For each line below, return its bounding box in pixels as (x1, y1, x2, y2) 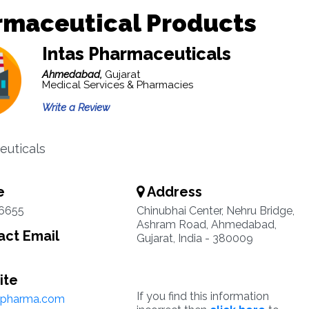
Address (143, 183, 202, 200)
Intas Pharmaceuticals (41, 43, 231, 64)
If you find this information (136, 290, 269, 303)
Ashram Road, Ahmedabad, (136, 218, 277, 231)
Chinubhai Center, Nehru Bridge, (136, 204, 295, 217)
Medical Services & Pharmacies (41, 79, 193, 91)
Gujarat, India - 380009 (136, 232, 253, 245)
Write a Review (41, 101, 110, 114)
